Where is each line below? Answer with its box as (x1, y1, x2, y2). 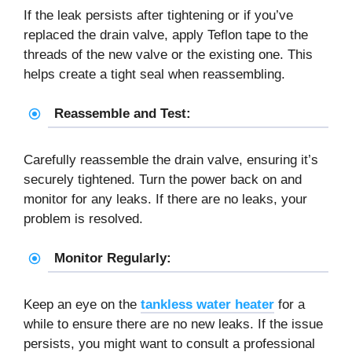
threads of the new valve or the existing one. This (24, 46, 313, 62)
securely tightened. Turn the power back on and (24, 171, 302, 187)
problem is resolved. (24, 211, 143, 226)
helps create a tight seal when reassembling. (24, 66, 285, 82)
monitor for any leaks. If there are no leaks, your (24, 191, 307, 207)
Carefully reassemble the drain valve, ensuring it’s (24, 152, 318, 167)
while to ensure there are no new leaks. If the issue (24, 316, 323, 332)
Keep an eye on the (24, 296, 141, 312)
